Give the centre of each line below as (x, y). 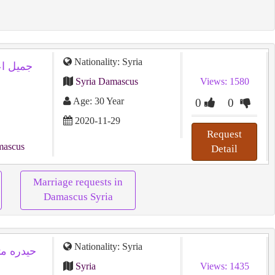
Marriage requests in (78, 182)
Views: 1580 (224, 81)
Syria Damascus (107, 81)
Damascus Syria (78, 197)
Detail (225, 149)
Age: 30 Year (97, 101)
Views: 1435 (224, 266)
